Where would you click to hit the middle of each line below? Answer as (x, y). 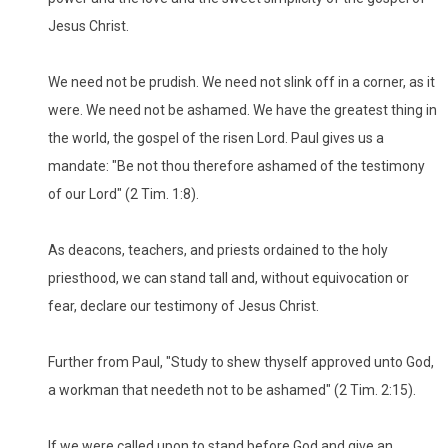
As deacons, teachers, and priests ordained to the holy (218, 249)
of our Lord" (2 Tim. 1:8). (123, 193)
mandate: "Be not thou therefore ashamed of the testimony (236, 165)
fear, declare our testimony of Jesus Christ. (183, 305)
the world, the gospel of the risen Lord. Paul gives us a (216, 137)
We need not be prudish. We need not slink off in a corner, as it (241, 81)
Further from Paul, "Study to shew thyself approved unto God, (241, 361)
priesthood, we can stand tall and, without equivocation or (228, 277)
